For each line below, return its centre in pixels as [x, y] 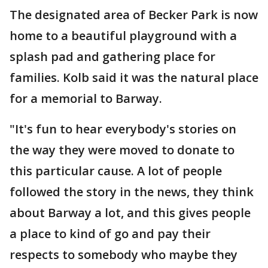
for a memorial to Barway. [86, 99]
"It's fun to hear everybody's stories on [123, 129]
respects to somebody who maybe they [124, 255]
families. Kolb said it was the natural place [134, 78]
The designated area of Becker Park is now [134, 15]
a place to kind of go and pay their [110, 234]
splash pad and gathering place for [112, 57]
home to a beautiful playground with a [123, 36]
